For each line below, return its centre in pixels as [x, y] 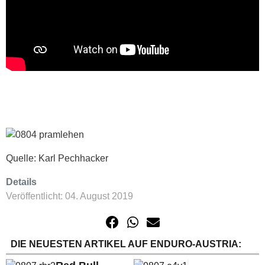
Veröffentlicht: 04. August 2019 [70, 196]
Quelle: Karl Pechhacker [57, 158]
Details [21, 182]
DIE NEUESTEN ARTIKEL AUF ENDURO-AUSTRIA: [126, 244]
